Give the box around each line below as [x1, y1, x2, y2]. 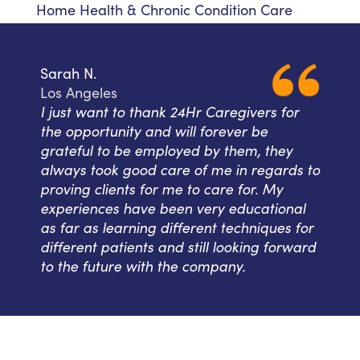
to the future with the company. [40, 256, 245, 276]
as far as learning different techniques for [40, 217, 313, 238]
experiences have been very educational [40, 198, 305, 219]
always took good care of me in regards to [40, 159, 320, 180]
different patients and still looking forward [40, 236, 316, 257]
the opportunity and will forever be [40, 121, 268, 141]
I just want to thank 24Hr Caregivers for [40, 101, 299, 122]
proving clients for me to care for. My [40, 178, 283, 199]
